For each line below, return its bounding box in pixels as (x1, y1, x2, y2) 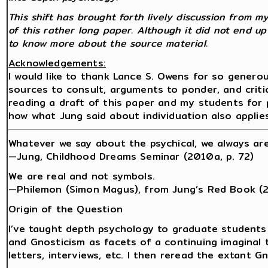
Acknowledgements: (8, 56, 106, 71)
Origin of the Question (8, 202, 123, 217)
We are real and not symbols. (8, 169, 155, 184)
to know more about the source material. (8, 36, 208, 51)
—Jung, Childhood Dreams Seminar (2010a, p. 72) (8, 149, 254, 165)
